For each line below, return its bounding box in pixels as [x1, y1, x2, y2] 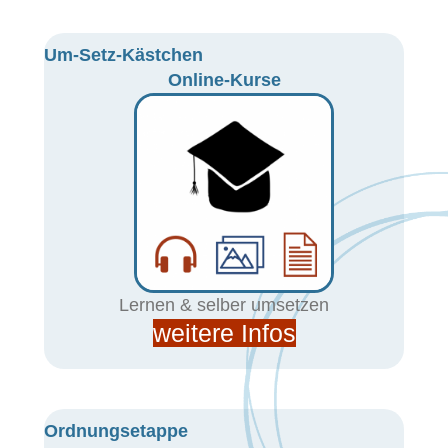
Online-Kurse [167, 70, 281, 90]
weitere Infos [152, 319, 296, 347]
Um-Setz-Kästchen [44, 45, 203, 65]
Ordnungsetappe [44, 421, 188, 441]
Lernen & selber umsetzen [119, 295, 329, 315]
